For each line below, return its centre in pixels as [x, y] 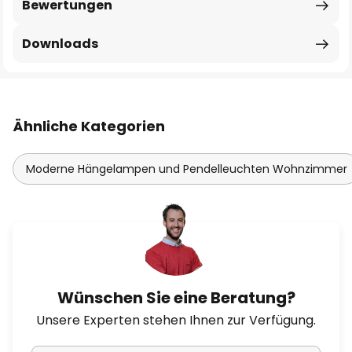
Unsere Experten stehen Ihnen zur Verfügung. [176, 320]
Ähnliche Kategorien [89, 126]
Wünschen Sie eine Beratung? [176, 298]
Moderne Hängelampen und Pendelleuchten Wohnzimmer [187, 169]
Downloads [60, 44]
